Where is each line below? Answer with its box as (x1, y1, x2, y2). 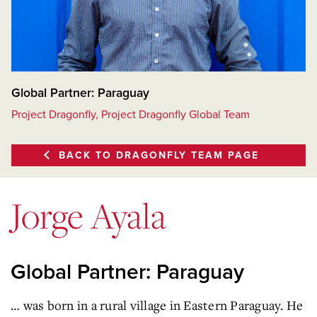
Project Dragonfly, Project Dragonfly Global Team (11, 107, 250, 122)
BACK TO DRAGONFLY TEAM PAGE (58, 149, 259, 161)
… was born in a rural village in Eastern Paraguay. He (11, 296, 304, 313)
